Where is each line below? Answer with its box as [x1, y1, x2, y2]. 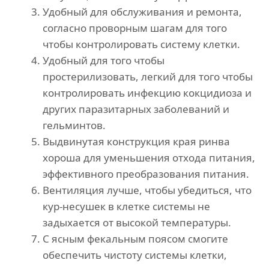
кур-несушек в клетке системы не [43, 199, 210, 214]
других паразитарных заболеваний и [43, 102, 229, 116]
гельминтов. [43, 118, 106, 133]
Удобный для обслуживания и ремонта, [43, 5, 242, 19]
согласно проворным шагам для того [43, 21, 227, 35]
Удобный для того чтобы [43, 53, 165, 68]
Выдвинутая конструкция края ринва [43, 134, 230, 149]
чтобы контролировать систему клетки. [43, 37, 240, 52]
